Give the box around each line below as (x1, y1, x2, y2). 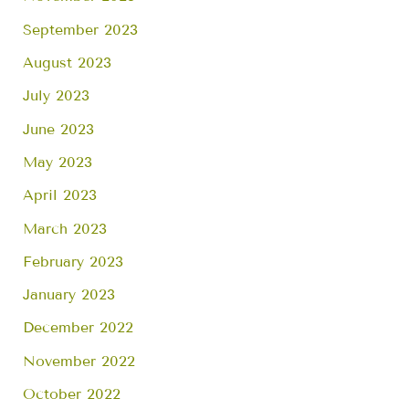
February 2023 (23, 252, 124, 270)
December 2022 (23, 319, 134, 337)
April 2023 (23, 186, 98, 204)
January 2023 (23, 286, 116, 304)
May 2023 (23, 152, 93, 171)
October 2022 (23, 385, 121, 404)
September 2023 (23, 20, 139, 38)
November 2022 (23, 351, 136, 370)
